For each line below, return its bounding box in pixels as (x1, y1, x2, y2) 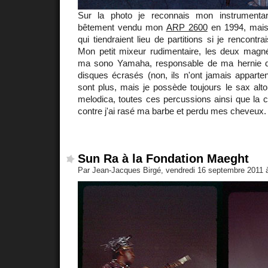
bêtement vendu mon (78, 22, 166, 32)
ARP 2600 (166, 22, 208, 32)
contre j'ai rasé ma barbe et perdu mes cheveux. (78, 105, 266, 116)
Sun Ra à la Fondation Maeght (78, 152, 249, 166)
